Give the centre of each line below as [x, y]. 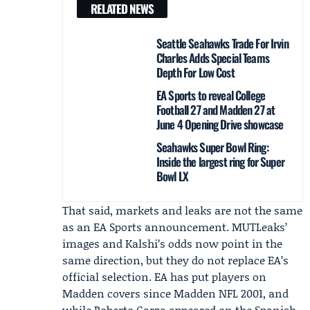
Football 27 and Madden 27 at [216, 110]
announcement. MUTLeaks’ [215, 227]
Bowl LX [173, 176]
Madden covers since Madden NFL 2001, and [175, 293]
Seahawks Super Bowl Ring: [212, 147]
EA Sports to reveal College [211, 95]
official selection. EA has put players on [164, 276]
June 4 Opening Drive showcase [220, 124]
